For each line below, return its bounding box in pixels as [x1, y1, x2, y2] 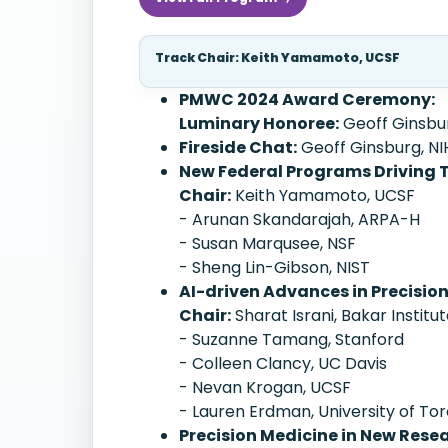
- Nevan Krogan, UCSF [179, 376, 351, 399]
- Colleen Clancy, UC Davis [179, 352, 387, 375]
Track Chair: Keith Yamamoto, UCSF [155, 49, 400, 66]
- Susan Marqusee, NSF [179, 232, 356, 255]
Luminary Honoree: [179, 112, 339, 135]
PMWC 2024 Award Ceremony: [179, 88, 435, 111]
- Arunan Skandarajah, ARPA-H [179, 208, 420, 231]
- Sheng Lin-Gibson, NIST [179, 256, 370, 279]
